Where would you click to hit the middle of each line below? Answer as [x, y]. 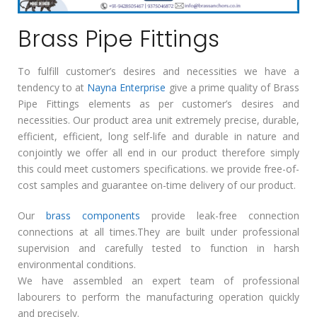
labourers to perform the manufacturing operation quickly [158, 297]
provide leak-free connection [220, 216]
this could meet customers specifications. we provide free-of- [158, 169]
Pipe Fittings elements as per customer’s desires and [158, 104]
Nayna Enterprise [127, 88]
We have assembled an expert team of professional [158, 281]
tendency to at [53, 88]
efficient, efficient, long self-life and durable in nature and [158, 137]
